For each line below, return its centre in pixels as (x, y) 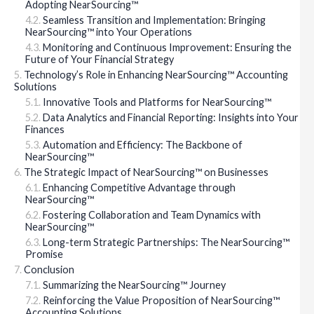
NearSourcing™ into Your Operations (109, 32)
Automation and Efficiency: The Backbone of (143, 144)
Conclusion (49, 269)
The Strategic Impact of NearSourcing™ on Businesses (146, 172)
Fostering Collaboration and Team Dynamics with (152, 214)
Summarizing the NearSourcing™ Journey (134, 285)
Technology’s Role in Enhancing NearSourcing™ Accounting (156, 74)
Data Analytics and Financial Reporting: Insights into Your (171, 117)
